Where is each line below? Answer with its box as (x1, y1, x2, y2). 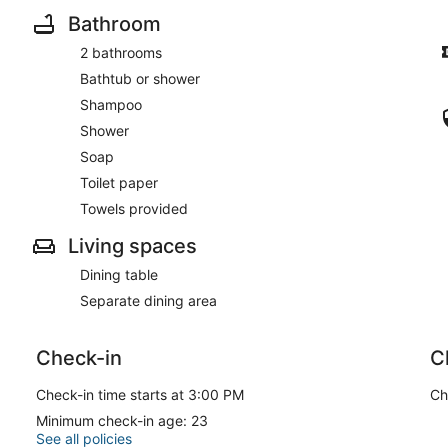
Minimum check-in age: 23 (36, 411, 208, 429)
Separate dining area (80, 291, 217, 309)
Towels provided (80, 199, 188, 217)
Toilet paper (80, 173, 158, 191)
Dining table (80, 265, 158, 283)
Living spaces (68, 233, 197, 258)
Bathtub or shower (80, 69, 200, 87)
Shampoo (80, 95, 142, 113)
